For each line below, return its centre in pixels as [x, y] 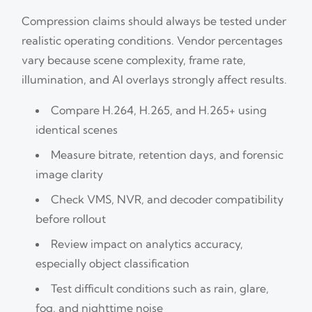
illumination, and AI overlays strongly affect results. [155, 79]
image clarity [70, 174]
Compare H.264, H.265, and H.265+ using [159, 110]
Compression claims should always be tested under [154, 21]
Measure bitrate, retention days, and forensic [167, 154]
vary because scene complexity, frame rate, [134, 60]
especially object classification [113, 263]
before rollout [71, 218]
